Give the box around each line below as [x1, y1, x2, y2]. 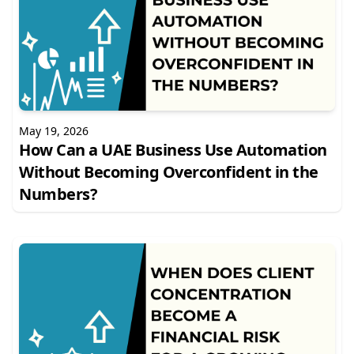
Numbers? [19, 183, 97, 205]
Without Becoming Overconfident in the [19, 161, 318, 183]
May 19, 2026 [19, 123, 88, 138]
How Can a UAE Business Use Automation [19, 139, 327, 160]
